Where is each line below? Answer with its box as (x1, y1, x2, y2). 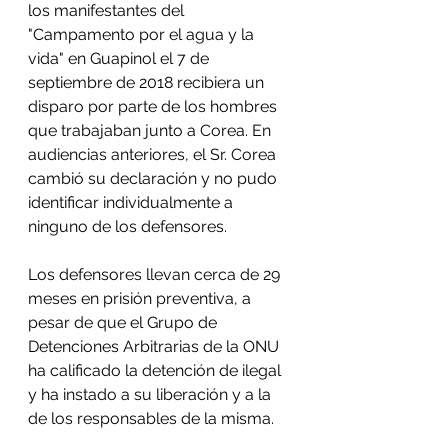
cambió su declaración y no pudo (28, 169, 281, 188)
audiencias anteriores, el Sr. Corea (28, 145, 280, 164)
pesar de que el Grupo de (28, 313, 221, 332)
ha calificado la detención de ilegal (28, 361, 285, 380)
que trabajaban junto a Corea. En (28, 121, 275, 140)
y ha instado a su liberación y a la (28, 385, 275, 404)
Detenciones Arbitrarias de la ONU (28, 337, 283, 356)
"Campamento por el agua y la (28, 25, 258, 44)
